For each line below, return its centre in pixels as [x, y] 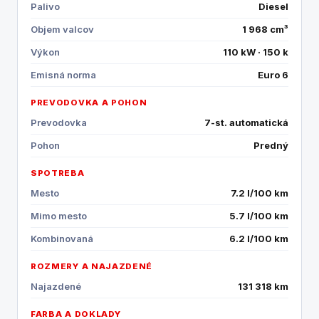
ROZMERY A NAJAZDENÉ [92, 266]
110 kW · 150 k [256, 52]
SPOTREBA [58, 173]
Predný [271, 145]
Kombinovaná [62, 239]
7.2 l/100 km [260, 193]
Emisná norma [63, 75]
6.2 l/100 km [259, 239]
